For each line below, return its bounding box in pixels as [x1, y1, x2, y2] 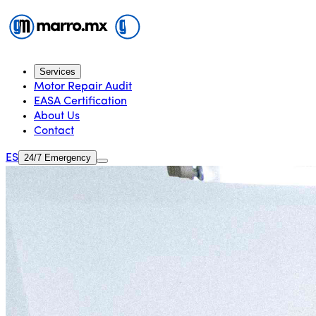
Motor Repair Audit [34, 81, 132, 92]
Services [39, 66, 75, 77]
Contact [34, 126, 74, 137]
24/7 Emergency [24, 152, 91, 163]
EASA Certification [34, 96, 127, 107]
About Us [34, 111, 80, 122]
